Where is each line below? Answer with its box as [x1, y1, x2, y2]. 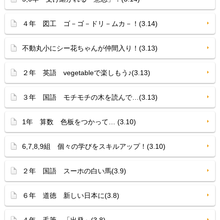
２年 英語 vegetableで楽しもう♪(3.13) [22, 69, 150, 77]
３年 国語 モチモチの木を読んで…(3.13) [22, 93, 158, 101]
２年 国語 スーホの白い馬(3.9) [22, 167, 126, 175]
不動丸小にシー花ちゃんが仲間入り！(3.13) [22, 44, 158, 52]
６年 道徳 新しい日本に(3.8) [22, 192, 119, 199]
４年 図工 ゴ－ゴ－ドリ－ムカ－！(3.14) [22, 20, 158, 27]
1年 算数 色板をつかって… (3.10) [22, 118, 136, 126]
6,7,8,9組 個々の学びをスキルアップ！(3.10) [22, 142, 165, 150]
